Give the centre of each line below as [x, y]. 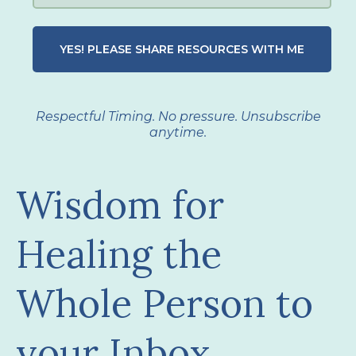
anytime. [178, 132]
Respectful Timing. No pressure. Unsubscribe [178, 116]
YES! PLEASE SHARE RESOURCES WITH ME [182, 49]
